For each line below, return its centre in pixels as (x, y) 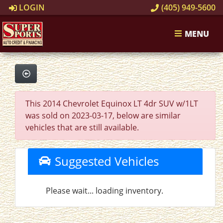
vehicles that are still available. (82, 127)
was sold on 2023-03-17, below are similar (103, 115)
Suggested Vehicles (105, 161)
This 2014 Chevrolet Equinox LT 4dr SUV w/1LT (112, 104)
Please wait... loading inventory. (105, 191)
